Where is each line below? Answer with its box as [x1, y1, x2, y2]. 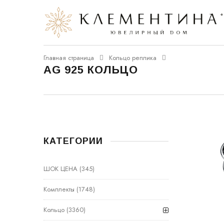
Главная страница [43, 53, 94, 62]
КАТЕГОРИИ [43, 136, 103, 146]
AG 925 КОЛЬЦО [43, 63, 138, 76]
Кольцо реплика [109, 53, 156, 62]
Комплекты [43, 184, 74, 194]
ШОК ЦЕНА [43, 164, 77, 173]
